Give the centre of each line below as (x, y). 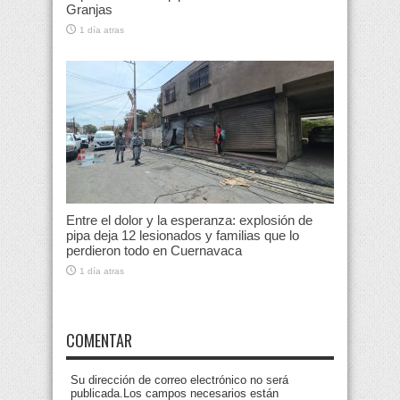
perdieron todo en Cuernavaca (154, 251)
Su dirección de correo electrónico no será (179, 380)
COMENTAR (99, 341)
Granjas (89, 10)
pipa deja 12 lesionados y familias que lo (183, 236)
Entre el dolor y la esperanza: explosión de (189, 221)
